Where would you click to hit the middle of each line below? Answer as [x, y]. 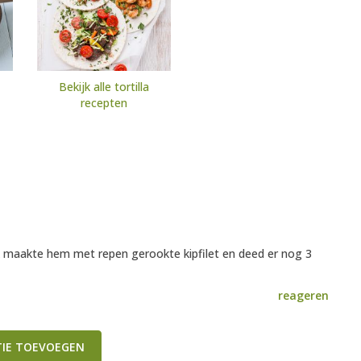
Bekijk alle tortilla [104, 87]
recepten [104, 103]
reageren [303, 296]
